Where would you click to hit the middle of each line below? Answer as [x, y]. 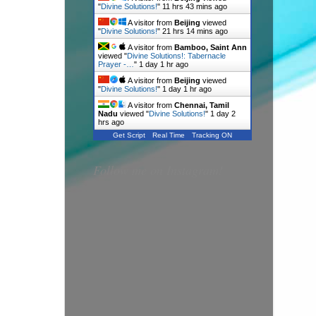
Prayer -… [116, 64]
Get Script [129, 135]
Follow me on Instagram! [158, 170]
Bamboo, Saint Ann [211, 47]
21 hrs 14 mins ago [195, 31]
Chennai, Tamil [202, 105]
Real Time [169, 135]
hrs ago [111, 122]
